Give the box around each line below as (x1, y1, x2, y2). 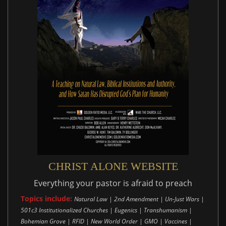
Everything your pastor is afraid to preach (34, 178, 192, 189)
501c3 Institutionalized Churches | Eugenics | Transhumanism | (21, 206, 192, 214)
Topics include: (21, 194, 72, 203)
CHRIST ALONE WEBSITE (48, 160, 178, 173)
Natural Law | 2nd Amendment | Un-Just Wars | (74, 195, 204, 203)
